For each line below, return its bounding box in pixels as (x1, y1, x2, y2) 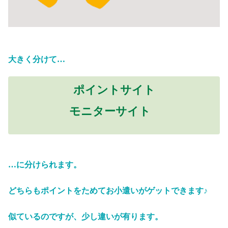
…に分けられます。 (8, 160, 81, 169)
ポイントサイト (73, 83, 155, 97)
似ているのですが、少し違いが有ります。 (8, 212, 163, 221)
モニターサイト (69, 105, 151, 118)
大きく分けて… (8, 55, 65, 64)
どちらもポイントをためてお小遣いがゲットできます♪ (8, 186, 208, 195)
